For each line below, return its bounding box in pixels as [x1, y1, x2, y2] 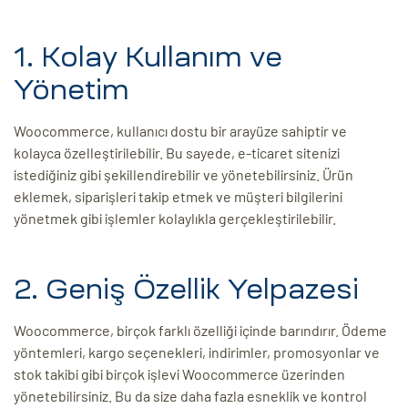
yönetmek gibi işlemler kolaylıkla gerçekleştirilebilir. [14, 209, 336, 228]
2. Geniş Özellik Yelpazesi [14, 275, 359, 304]
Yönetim [14, 76, 129, 105]
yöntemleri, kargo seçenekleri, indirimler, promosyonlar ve [14, 343, 380, 362]
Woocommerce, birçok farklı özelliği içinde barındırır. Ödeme [14, 321, 387, 340]
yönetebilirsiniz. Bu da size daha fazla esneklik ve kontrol [14, 387, 367, 405]
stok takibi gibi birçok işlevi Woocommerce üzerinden [14, 365, 345, 383]
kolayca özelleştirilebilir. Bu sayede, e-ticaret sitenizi [14, 144, 340, 162]
